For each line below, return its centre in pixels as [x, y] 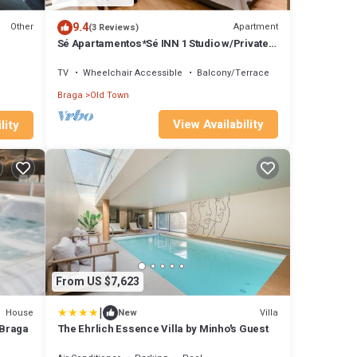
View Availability [218, 125]
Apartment [256, 27]
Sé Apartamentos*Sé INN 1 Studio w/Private [163, 43]
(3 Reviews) [113, 27]
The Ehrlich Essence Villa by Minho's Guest [163, 329]
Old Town [109, 95]
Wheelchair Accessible [132, 73]
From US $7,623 [97, 281]
